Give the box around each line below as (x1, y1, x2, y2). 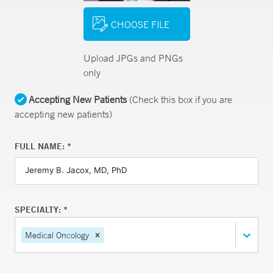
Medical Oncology (25, 229, 89, 241)
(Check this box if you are (127, 93, 232, 105)
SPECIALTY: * (15, 204, 68, 215)
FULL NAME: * (15, 141, 71, 152)
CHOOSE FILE (110, 18, 169, 30)
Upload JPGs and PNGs (83, 52, 183, 64)
